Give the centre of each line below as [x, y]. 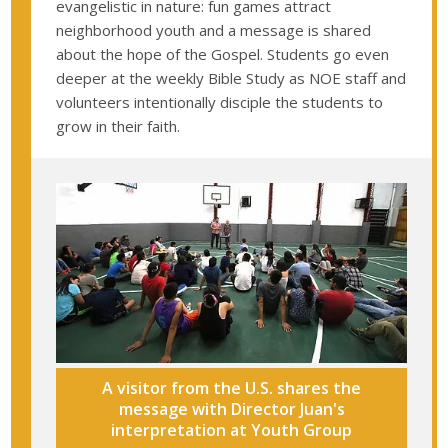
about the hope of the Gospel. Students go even [223, 53]
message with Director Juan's [231, 408]
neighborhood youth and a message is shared [214, 29]
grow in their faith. [118, 125]
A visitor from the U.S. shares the [231, 387]
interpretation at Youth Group [231, 429]
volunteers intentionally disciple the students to [220, 101]
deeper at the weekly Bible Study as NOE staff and [231, 77]
